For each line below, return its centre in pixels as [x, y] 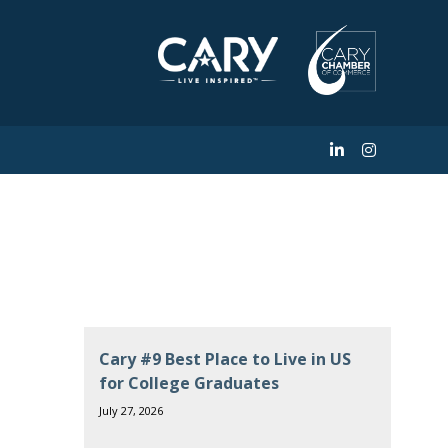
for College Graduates [188, 383]
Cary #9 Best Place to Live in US [224, 359]
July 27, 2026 [130, 410]
